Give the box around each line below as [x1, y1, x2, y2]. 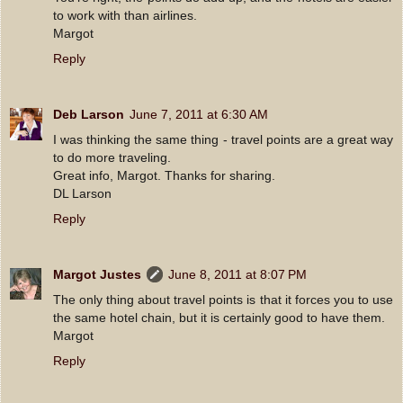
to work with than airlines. [53, 7, 197, 22]
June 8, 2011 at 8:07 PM [168, 266, 307, 282]
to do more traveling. [53, 149, 171, 165]
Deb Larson [53, 106, 124, 121]
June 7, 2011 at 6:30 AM [130, 106, 268, 121]
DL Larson [53, 185, 112, 201]
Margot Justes [53, 266, 141, 282]
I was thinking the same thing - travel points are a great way [53, 131, 393, 147]
